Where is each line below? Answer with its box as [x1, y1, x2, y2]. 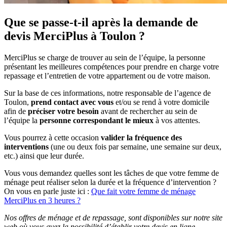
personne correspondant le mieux [40, 116, 154, 125]
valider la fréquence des [101, 133, 182, 142]
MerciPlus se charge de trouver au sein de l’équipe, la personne [4, 53, 205, 62]
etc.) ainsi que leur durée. [4, 152, 84, 160]
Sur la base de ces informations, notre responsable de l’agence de [4, 89, 211, 97]
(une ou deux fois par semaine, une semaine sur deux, [49, 142, 221, 151]
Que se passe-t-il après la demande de [4, 16, 198, 29]
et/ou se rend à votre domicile [113, 98, 209, 106]
